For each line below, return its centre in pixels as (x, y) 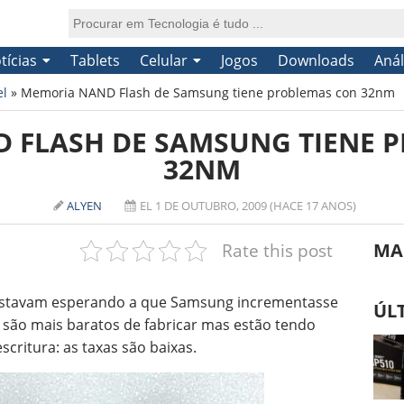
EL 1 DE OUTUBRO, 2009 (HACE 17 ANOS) (248, 206)
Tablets (95, 60)
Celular (163, 60)
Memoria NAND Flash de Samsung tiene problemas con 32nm (208, 92)
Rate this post (277, 250)
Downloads (316, 60)
